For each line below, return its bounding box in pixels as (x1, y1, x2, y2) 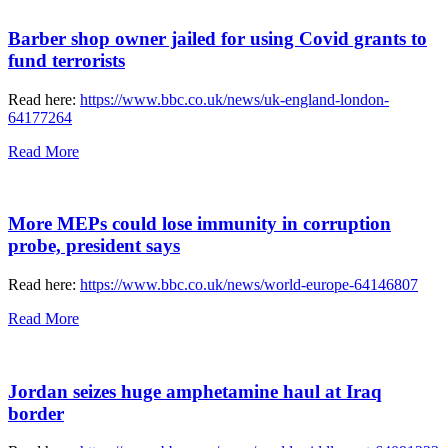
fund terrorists (8, 49, 125, 71)
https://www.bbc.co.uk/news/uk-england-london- (80, 90, 389, 108)
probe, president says (8, 235, 180, 257)
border (8, 402, 64, 424)
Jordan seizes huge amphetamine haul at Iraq (8, 380, 382, 402)
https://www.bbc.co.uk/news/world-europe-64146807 (80, 276, 418, 293)
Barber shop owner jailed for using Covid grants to (8, 27, 427, 49)
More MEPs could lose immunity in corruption (8, 213, 391, 235)
